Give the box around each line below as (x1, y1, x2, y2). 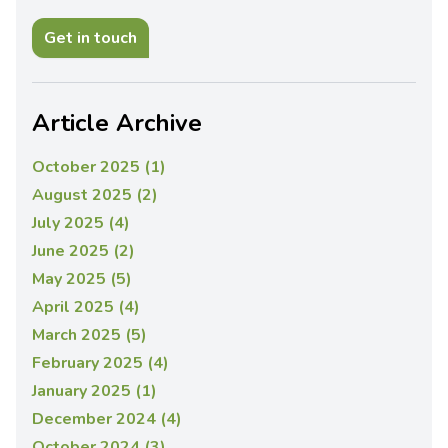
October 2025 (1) (32, 156, 166, 179)
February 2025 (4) (32, 352, 169, 375)
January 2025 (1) (32, 380, 157, 403)
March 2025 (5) (32, 324, 147, 347)
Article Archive (32, 107, 202, 140)
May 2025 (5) (32, 268, 132, 291)
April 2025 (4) (32, 296, 140, 319)
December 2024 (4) (32, 408, 182, 431)
